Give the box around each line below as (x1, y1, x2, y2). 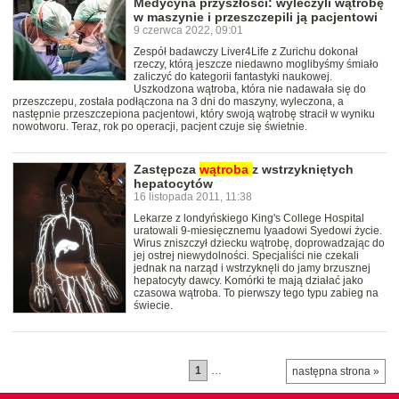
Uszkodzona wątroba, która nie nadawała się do (134, 82, 366, 95)
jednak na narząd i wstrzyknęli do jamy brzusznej (134, 261, 370, 274)
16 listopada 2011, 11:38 (134, 190, 252, 203)
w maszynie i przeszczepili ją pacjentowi (134, 9, 378, 24)
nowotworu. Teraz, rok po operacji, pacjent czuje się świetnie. (12, 119, 307, 133)
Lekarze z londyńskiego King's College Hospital (134, 211, 364, 224)
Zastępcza (134, 161, 199, 176)
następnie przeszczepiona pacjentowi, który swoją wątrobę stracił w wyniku (12, 107, 375, 120)
